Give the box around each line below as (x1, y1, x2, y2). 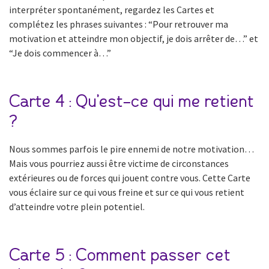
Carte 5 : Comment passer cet (9, 247, 231, 264)
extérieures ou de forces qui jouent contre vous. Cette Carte (9, 171, 250, 184)
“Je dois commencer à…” (9, 46, 111, 59)
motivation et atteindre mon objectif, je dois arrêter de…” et (9, 32, 258, 44)
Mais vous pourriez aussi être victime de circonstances (9, 157, 229, 169)
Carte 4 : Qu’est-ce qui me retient (9, 93, 254, 110)
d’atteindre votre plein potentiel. (9, 200, 145, 213)
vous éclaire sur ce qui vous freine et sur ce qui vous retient (9, 186, 244, 198)
